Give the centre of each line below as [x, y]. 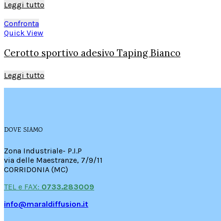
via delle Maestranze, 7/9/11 [53, 160]
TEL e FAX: [23, 187]
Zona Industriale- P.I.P [43, 151]
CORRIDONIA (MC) [36, 170]
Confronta [21, 24]
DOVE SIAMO [23, 130]
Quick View [24, 33]
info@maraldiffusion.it [46, 204]
